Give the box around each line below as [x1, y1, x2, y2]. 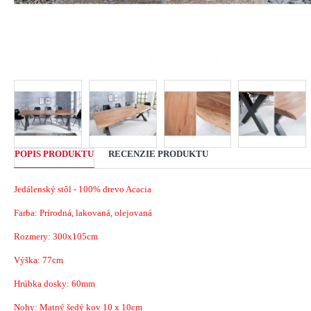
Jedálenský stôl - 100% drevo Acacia [14, 183, 151, 194]
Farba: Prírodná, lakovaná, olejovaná [14, 207, 152, 218]
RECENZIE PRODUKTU [108, 148, 208, 159]
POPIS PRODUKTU [15, 148, 94, 159]
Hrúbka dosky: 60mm [14, 278, 95, 289]
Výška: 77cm [14, 254, 63, 265]
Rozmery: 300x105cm [14, 230, 98, 242]
